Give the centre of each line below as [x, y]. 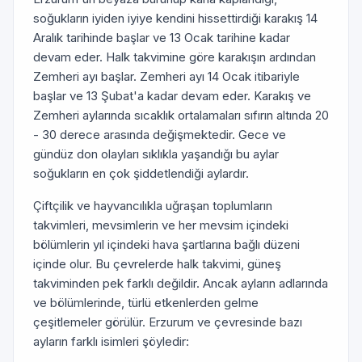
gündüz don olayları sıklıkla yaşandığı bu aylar [156, 154]
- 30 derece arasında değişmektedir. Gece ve [160, 135]
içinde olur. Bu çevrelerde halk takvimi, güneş [157, 264]
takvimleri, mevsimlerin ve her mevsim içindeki [161, 225]
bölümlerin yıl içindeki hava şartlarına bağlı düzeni [166, 244]
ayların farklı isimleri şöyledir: [111, 341]
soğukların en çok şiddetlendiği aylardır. [141, 173]
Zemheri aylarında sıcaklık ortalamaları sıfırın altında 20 [181, 115]
